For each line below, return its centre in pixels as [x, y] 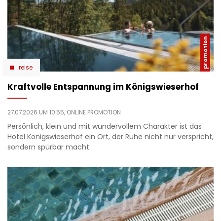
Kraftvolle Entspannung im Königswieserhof [103, 87]
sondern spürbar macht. [49, 147]
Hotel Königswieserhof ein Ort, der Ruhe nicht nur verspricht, [110, 136]
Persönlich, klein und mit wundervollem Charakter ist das [105, 126]
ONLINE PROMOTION [94, 112]
